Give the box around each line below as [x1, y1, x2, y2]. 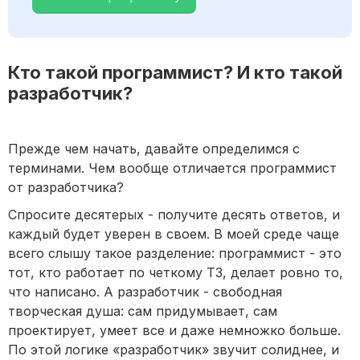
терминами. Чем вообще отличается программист [8, 160, 337, 177]
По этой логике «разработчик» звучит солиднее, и [8, 342, 339, 358]
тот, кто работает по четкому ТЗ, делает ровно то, [8, 264, 343, 281]
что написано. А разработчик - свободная [8, 284, 282, 301]
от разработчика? [8, 179, 124, 196]
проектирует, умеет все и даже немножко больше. [8, 322, 341, 339]
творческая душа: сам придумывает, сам [8, 303, 277, 320]
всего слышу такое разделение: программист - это [8, 245, 342, 262]
